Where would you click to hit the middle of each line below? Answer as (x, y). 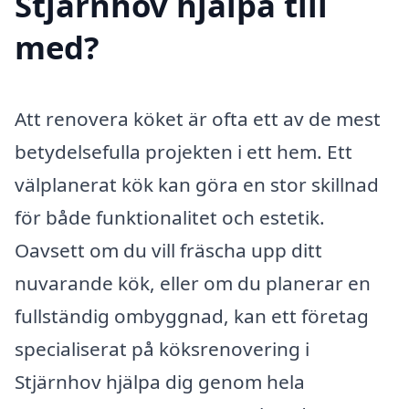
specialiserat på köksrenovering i (162, 348)
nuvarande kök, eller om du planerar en (193, 283)
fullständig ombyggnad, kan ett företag (192, 315)
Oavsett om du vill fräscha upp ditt (168, 250)
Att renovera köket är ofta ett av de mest (198, 118)
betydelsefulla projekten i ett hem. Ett (184, 151)
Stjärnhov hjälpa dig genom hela (160, 381)
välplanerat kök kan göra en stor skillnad (197, 184)
